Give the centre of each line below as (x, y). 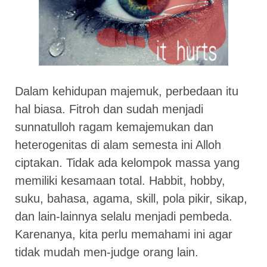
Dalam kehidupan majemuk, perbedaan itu (127, 91)
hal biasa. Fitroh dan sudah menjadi (109, 109)
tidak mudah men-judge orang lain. (107, 252)
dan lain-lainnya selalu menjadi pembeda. (124, 217)
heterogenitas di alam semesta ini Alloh (118, 145)
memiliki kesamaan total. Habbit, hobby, (120, 181)
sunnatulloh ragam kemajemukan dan (114, 127)
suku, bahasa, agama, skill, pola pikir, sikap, (131, 199)
